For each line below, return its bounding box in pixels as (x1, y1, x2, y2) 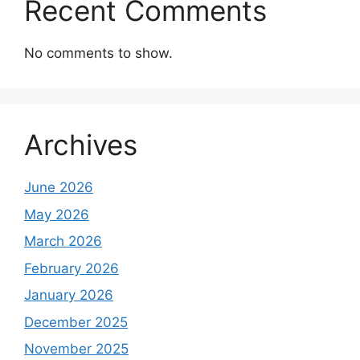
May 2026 (24, 206, 89, 223)
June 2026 (24, 179, 93, 195)
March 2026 (24, 233, 102, 249)
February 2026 (24, 260, 119, 276)
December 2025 (24, 313, 128, 330)
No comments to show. (24, 45, 173, 61)
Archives (24, 128, 137, 162)
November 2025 (24, 341, 129, 357)
